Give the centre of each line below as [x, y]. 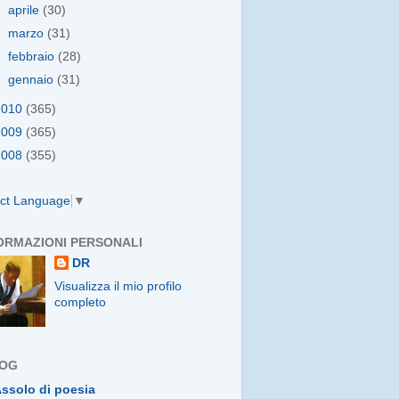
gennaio [33, 79]
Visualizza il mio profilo [118, 287]
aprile [26, 10]
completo [81, 303]
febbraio [33, 56]
